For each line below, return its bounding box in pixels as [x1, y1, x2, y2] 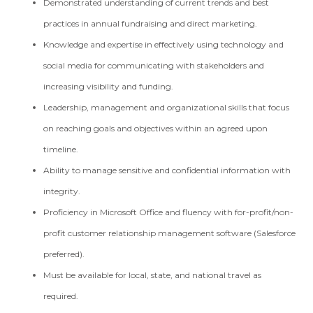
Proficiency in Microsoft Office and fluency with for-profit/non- [43, 207, 294, 217]
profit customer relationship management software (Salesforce [43, 228, 296, 238]
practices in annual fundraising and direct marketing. [43, 18, 260, 29]
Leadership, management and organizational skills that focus [43, 102, 290, 112]
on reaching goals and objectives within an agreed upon [43, 123, 268, 133]
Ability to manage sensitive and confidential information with [43, 165, 291, 175]
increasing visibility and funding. [43, 81, 174, 92]
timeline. [43, 144, 79, 154]
